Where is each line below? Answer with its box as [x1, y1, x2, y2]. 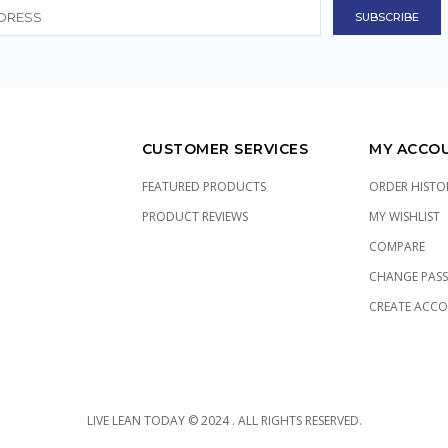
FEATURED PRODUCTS [141, 178, 266, 196]
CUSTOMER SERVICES [141, 140, 308, 159]
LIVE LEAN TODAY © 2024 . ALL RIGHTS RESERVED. [86, 412, 362, 430]
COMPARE [369, 238, 425, 256]
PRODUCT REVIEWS [141, 208, 248, 226]
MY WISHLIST [369, 208, 440, 226]
